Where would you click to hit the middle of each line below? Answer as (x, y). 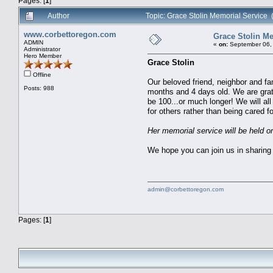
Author (58, 16)
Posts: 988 (39, 88)
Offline (41, 75)
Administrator (42, 49)
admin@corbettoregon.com (186, 190)
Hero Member (43, 56)
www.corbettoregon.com (70, 35)
